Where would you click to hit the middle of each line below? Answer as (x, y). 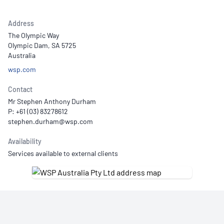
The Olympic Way (33, 35)
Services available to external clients (63, 153)
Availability (25, 141)
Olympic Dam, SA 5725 (42, 45)
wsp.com (22, 69)
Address (21, 23)
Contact (20, 89)
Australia (22, 55)
